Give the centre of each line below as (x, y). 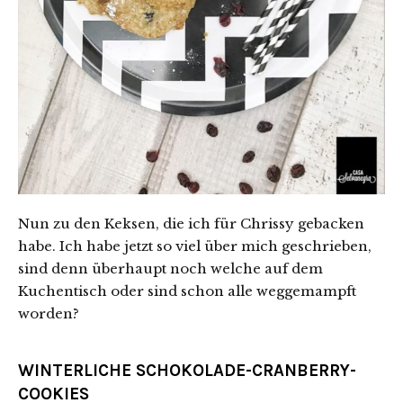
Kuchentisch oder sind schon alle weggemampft (187, 291)
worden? (49, 313)
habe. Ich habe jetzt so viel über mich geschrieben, (195, 246)
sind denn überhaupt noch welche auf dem (170, 268)
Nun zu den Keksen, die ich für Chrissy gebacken (191, 223)
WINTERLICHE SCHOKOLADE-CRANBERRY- (187, 370)
